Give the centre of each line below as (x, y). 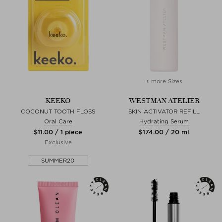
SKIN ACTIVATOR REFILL (164, 111)
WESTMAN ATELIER (164, 101)
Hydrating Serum (164, 121)
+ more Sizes (164, 81)
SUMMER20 (58, 161)
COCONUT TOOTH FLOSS (58, 111)
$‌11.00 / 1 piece (58, 132)
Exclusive (58, 142)
